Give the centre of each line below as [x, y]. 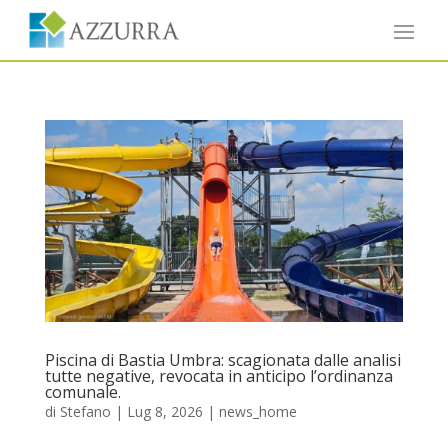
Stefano [85, 411]
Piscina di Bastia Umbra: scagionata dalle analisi [222, 359]
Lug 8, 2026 [164, 411]
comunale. [82, 391]
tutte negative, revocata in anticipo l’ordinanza [218, 375]
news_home [257, 411]
